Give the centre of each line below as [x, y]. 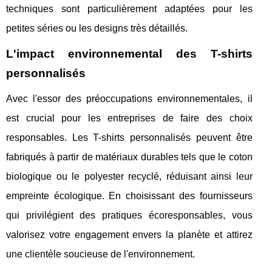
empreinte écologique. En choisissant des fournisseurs [129, 196]
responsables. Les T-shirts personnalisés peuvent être [129, 138]
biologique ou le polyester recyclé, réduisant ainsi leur [129, 177]
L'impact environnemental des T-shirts [129, 54]
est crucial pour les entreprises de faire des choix [129, 118]
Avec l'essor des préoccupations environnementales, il [129, 99]
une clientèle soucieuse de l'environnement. [100, 254]
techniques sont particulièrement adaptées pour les [129, 9]
